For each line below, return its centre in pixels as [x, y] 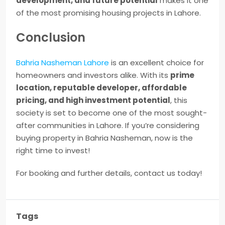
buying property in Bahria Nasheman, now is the [104, 138]
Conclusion [51, 38]
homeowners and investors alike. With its [93, 75]
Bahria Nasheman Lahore [63, 63]
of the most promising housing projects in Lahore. [108, 13]
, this [179, 100]
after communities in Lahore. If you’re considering [108, 126]
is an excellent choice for [156, 63]
